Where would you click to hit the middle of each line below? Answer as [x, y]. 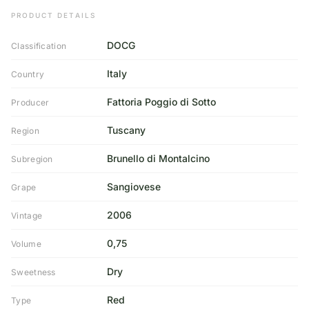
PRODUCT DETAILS [53, 15]
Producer [30, 102]
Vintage [27, 216]
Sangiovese [133, 187]
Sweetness [33, 272]
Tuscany [126, 130]
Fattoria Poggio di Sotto [161, 102]
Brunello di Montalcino [158, 158]
